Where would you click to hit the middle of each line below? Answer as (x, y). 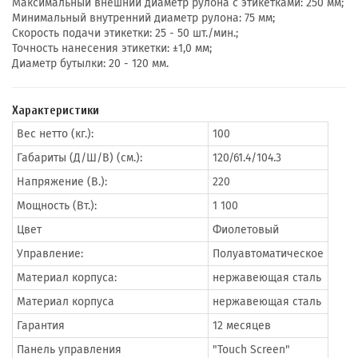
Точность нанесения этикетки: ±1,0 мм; (112, 48)
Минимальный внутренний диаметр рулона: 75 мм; (143, 18)
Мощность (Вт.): (57, 206)
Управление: (50, 254)
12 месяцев (242, 326)
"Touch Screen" (251, 350)
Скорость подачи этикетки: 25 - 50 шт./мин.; (125, 33)
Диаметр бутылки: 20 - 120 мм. (90, 64)
